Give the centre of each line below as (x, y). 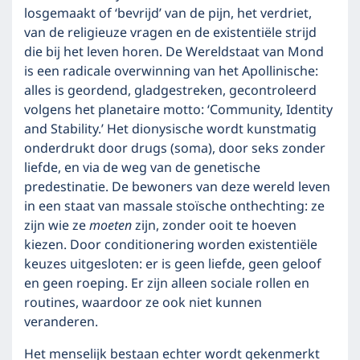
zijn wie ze (57, 226)
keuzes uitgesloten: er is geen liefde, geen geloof (173, 264)
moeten (110, 226)
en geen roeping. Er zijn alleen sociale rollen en (167, 284)
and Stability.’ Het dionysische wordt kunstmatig (170, 129)
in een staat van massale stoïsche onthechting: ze (174, 207)
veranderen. (61, 322)
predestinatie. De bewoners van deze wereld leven (177, 187)
